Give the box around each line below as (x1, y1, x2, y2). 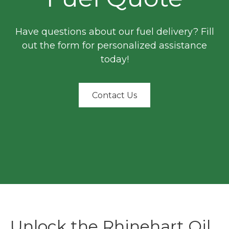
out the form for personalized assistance (22, 40, 207, 52)
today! (100, 54, 129, 65)
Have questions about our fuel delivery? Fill (15, 26, 214, 38)
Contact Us (92, 90, 137, 100)
